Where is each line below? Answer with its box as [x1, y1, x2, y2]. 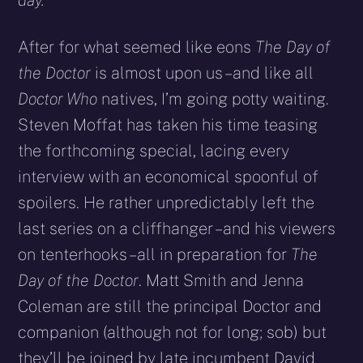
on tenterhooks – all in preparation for [18, 245, 292, 265]
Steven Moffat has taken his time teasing [18, 115, 318, 135]
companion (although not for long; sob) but [18, 322, 327, 343]
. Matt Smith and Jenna [139, 271, 305, 291]
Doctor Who [18, 89, 102, 109]
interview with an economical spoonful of [18, 167, 319, 187]
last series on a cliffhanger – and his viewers [18, 219, 336, 239]
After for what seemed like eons [18, 37, 256, 58]
